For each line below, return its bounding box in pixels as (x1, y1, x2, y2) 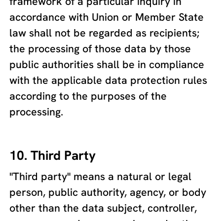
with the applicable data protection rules (9, 73, 208, 87)
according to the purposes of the (9, 88, 167, 103)
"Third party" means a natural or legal (9, 169, 192, 184)
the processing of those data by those (9, 41, 191, 56)
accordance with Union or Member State (9, 9, 204, 24)
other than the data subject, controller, (9, 200, 197, 215)
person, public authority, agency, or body (9, 184, 207, 199)
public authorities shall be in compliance (9, 57, 205, 72)
